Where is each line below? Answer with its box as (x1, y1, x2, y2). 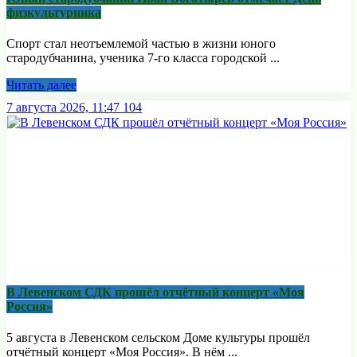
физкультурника (6, 6, 101, 20)
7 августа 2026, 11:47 (6, 100, 120, 115)
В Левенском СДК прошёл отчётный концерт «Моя (6, 284, 304, 299)
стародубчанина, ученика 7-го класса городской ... (6, 51, 280, 65)
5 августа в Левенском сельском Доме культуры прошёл (6, 330, 310, 344)
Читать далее (6, 78, 76, 92)
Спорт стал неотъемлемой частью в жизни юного (6, 37, 276, 51)
